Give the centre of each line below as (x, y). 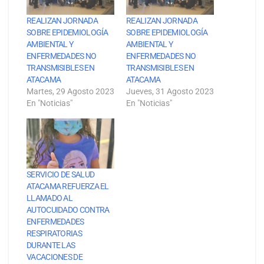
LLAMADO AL (49, 198)
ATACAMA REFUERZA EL (68, 187)
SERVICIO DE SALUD (61, 175)
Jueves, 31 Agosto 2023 (170, 91)
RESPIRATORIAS (54, 234)
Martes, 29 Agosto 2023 (70, 91)
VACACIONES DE (55, 257)
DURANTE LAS (51, 245)
